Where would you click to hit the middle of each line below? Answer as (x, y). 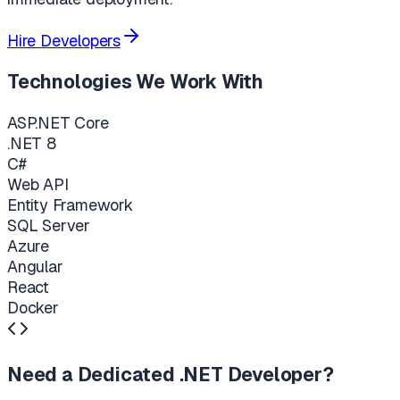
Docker (33, 307)
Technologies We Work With (136, 81)
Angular (35, 266)
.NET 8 (32, 143)
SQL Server (49, 225)
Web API (38, 184)
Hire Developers (64, 40)
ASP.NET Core (58, 122)
